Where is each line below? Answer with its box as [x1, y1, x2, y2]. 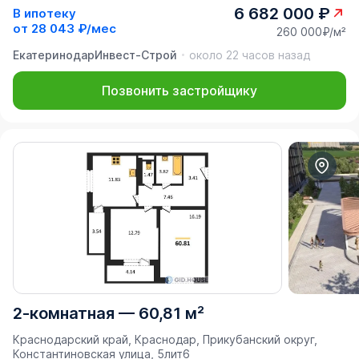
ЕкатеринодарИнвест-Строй [13, 47, 177, 62]
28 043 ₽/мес [31, 21, 116, 37]
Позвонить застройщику [102, 82, 257, 99]
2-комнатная [13, 303, 115, 323]
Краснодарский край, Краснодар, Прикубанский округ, [13, 332, 317, 346]
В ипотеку [13, 6, 76, 22]
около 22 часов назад [189, 47, 310, 62]
